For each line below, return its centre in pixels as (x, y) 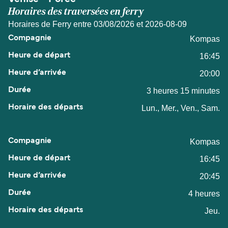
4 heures (204, 194)
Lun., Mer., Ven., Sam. (181, 108)
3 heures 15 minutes (183, 91)
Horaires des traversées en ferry (76, 12)
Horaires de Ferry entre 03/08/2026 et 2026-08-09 (97, 24)
